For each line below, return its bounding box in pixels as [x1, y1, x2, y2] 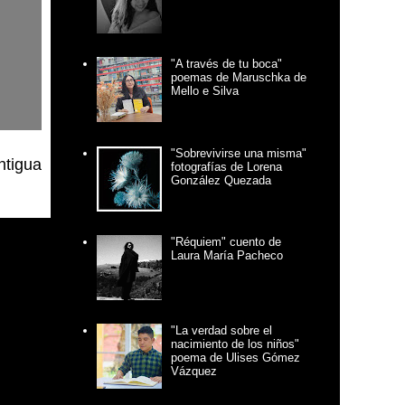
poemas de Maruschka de [171, 71, 307, 85]
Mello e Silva [171, 84, 240, 99]
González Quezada [171, 173, 272, 187]
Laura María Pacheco [171, 248, 284, 262]
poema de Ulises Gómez [171, 350, 301, 364]
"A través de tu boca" [171, 57, 283, 71]
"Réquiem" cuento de [171, 234, 282, 249]
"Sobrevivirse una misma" [171, 146, 307, 160]
